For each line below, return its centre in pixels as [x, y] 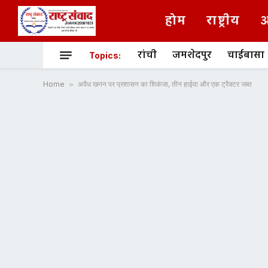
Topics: [105, 55]
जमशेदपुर [192, 55]
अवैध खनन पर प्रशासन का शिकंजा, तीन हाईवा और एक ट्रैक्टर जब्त [165, 84]
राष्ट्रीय [223, 21]
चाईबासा [246, 55]
